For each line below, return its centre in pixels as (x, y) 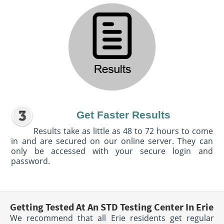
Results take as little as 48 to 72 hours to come (123, 131)
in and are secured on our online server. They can (112, 141)
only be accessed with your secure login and (112, 151)
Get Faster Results (123, 115)
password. (31, 161)
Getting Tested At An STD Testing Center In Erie (111, 207)
